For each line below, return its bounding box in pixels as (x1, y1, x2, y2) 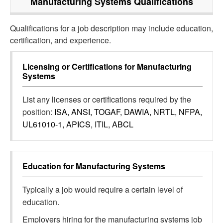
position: (22, 106, 54, 117)
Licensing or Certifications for (22, 61, 137, 72)
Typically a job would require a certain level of (22, 184, 183, 195)
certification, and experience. (10, 34, 111, 46)
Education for (22, 160, 76, 172)
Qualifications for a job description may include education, (10, 22, 213, 34)
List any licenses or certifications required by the (22, 94, 191, 105)
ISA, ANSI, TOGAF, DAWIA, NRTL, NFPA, (54, 106, 202, 117)
